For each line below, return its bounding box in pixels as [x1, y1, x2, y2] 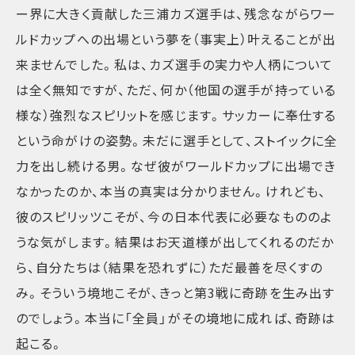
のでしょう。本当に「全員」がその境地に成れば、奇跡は [16, 308, 336, 328]
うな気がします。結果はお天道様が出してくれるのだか [16, 232, 334, 252]
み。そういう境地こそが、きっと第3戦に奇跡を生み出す [16, 283, 335, 303]
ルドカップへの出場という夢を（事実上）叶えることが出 [16, 29, 337, 49]
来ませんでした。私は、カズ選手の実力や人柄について [16, 55, 333, 74]
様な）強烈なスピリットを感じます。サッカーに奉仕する [16, 105, 337, 125]
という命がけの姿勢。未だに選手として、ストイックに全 [16, 131, 338, 151]
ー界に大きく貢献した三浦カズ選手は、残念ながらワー [16, 4, 336, 24]
